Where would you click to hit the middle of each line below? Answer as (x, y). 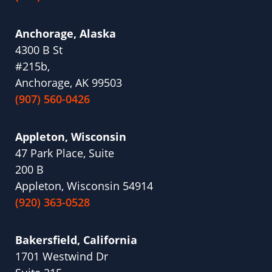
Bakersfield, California (76, 240)
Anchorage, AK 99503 (69, 83)
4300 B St (39, 50)
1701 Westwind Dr (62, 257)
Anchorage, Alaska (66, 34)
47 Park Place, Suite (65, 153)
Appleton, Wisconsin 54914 (84, 186)
